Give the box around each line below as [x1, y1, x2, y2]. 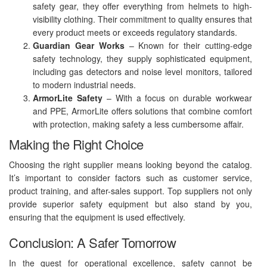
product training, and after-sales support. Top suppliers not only [9, 184, 252, 197]
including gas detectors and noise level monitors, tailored [33, 65, 252, 77]
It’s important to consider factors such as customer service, [9, 171, 252, 184]
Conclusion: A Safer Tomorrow [9, 232, 176, 252]
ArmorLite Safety [33, 91, 103, 104]
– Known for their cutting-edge [124, 39, 253, 51]
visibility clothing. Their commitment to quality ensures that [33, 13, 252, 25]
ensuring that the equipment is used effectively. [9, 210, 185, 223]
